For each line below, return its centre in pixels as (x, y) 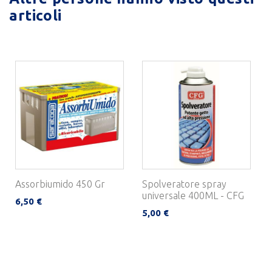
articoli (36, 16)
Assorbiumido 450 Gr (60, 184)
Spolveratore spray (184, 184)
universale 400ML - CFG (193, 196)
